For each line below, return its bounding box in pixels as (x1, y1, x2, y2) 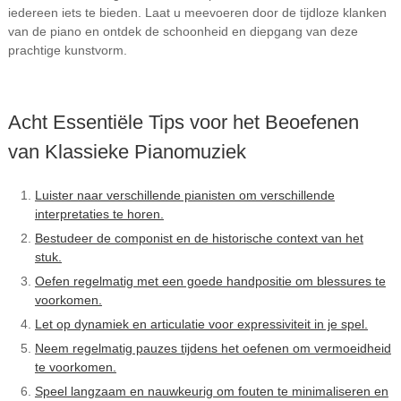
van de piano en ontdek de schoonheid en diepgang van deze (7, 24, 358, 38)
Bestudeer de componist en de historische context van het (34, 231, 363, 245)
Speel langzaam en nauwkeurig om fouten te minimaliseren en (34, 384, 388, 398)
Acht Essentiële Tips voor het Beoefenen (7, 111, 359, 133)
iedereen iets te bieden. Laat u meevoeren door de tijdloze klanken (7, 5, 387, 20)
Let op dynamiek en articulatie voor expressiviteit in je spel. (34, 317, 368, 331)
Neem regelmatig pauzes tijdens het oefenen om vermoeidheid (34, 341, 391, 355)
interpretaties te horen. (34, 207, 164, 221)
